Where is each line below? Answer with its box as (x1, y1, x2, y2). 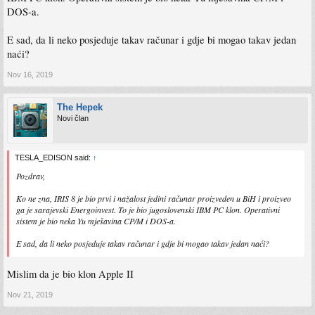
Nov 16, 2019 (7, 70, 53, 79)
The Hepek (57, 102, 103, 112)
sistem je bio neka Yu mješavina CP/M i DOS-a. (16, 215, 176, 226)
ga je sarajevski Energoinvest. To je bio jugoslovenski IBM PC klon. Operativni (16, 204, 280, 215)
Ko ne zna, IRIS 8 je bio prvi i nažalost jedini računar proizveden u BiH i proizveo (16, 193, 291, 204)
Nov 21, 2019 (7, 290, 53, 299)
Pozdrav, (16, 170, 45, 181)
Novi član (57, 114, 89, 122)
